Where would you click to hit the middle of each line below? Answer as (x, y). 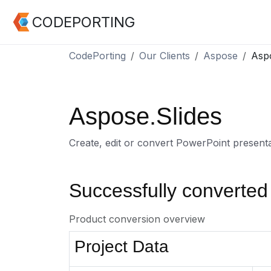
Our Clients (165, 56)
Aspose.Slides (145, 116)
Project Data (122, 247)
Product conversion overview (137, 219)
